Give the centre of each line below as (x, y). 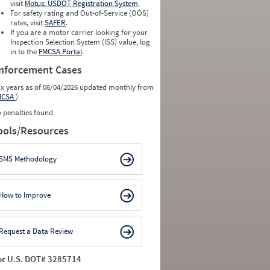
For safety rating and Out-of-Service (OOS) (80, 13)
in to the (25, 52)
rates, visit (28, 23)
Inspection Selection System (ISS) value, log (80, 42)
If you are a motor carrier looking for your (79, 32)
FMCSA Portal (61, 52)
